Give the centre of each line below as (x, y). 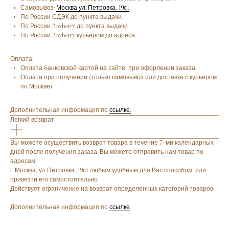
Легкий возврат (32, 120)
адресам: (23, 162)
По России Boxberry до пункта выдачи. (75, 27)
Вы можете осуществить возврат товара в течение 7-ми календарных (112, 143)
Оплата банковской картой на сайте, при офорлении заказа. (108, 69)
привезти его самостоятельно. (54, 180)
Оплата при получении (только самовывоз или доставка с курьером (119, 78)
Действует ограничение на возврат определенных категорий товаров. (112, 189)
